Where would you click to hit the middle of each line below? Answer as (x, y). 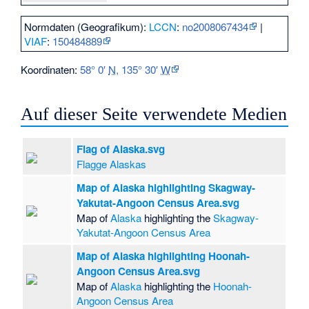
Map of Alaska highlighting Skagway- (166, 187)
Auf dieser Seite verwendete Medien (154, 114)
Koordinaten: (51, 70)
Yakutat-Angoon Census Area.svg (158, 202)
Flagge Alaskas (112, 163)
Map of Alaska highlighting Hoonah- (163, 256)
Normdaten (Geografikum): (87, 27)
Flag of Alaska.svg (121, 149)
